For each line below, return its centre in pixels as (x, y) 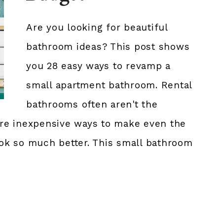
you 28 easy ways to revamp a (99, 66)
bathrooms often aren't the (92, 105)
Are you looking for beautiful (97, 28)
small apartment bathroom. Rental (109, 85)
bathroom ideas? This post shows (108, 47)
